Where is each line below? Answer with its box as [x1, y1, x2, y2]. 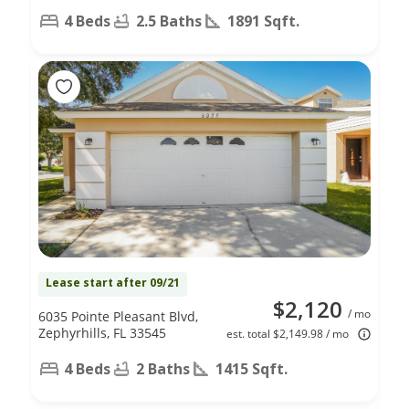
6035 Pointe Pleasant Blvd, [38, 307, 198, 325]
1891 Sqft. [227, 10, 299, 31]
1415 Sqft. [215, 358, 288, 379]
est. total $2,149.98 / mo [226, 325, 349, 341]
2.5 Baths [136, 10, 202, 31]
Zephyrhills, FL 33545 [38, 323, 166, 341]
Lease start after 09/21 [46, 274, 180, 290]
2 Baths [136, 358, 190, 379]
